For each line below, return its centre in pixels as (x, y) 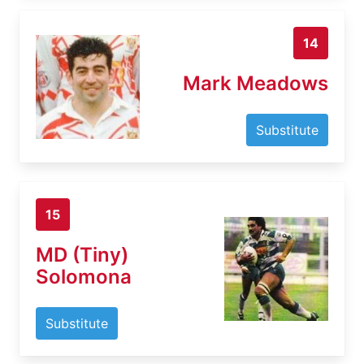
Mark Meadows (256, 83)
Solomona (84, 277)
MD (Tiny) (82, 255)
